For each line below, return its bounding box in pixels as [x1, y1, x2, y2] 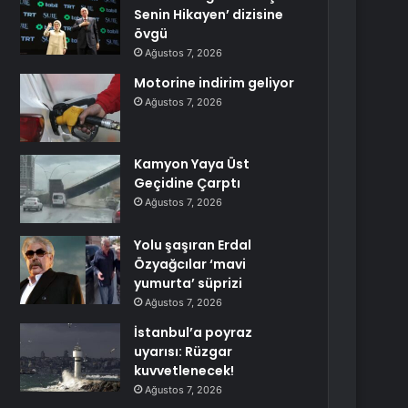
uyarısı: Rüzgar [134, 342, 233, 361]
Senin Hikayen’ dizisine [134, 5, 284, 24]
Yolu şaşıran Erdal [134, 236, 252, 254]
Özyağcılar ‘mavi [134, 255, 247, 273]
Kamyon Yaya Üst [134, 155, 250, 173]
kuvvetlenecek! [134, 362, 235, 380]
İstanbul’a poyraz [134, 323, 253, 342]
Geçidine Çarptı [134, 174, 241, 192]
